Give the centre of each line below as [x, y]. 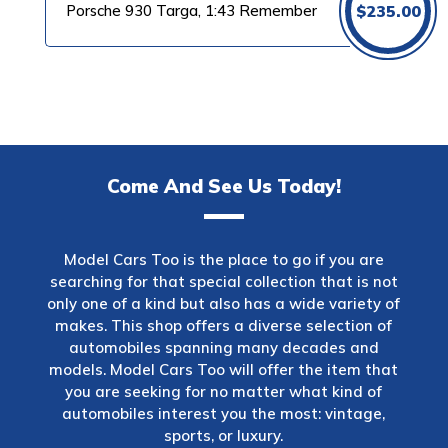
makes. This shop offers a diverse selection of [224, 325]
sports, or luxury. [224, 435]
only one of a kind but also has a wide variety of [224, 303]
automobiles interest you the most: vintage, [224, 413]
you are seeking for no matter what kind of [224, 391]
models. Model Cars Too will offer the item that [224, 369]
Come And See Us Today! [223, 186]
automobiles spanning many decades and [223, 347]
